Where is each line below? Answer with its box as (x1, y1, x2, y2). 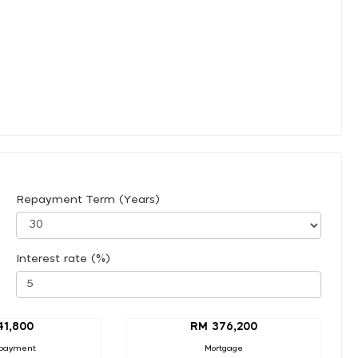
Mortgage (204, 344, 243, 352)
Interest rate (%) (16, 253, 110, 265)
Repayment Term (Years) (16, 193, 160, 205)
